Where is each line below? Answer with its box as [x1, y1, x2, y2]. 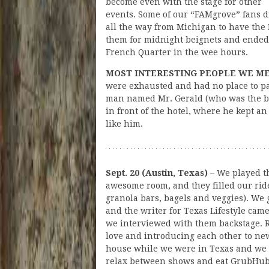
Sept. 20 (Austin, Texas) [106, 168, 208, 178]
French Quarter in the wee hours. [106, 47, 248, 57]
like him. [106, 118, 143, 128]
